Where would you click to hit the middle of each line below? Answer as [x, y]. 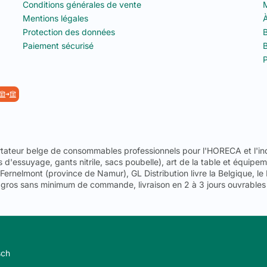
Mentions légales [55, 18]
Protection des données [69, 32]
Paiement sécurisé [58, 45]
